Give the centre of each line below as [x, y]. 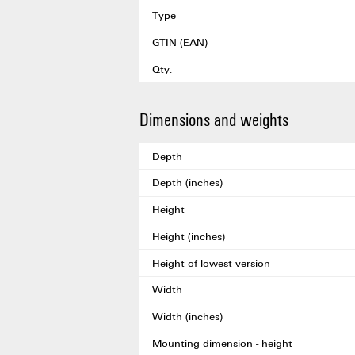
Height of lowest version [211, 263]
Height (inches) [189, 236]
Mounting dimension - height [222, 344]
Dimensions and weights [214, 119]
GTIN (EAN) [180, 42]
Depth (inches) [187, 183]
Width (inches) [187, 317]
